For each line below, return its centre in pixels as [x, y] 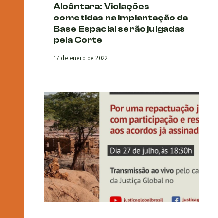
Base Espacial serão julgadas [119, 29]
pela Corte [78, 40]
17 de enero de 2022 [81, 58]
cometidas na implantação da [121, 18]
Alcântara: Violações [102, 7]
